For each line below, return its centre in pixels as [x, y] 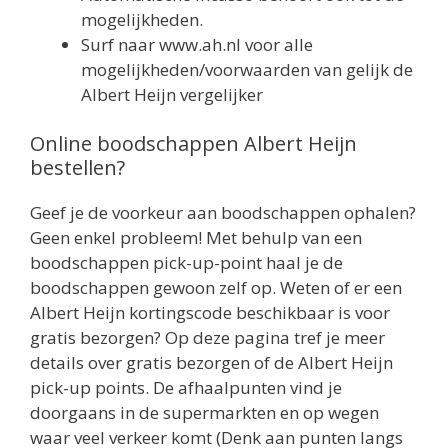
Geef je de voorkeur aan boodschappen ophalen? [223, 213]
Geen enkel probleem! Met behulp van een [196, 238]
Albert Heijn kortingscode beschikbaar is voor [210, 313]
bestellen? [77, 168]
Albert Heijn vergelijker [172, 94]
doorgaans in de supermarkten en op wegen [204, 413]
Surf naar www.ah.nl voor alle [197, 44]
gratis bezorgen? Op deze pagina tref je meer [207, 338]
